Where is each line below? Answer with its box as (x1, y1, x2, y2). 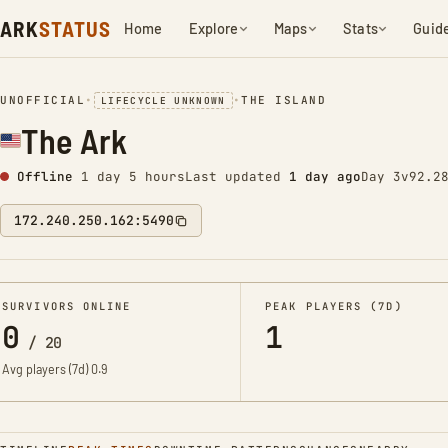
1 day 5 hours (81, 168, 185, 185)
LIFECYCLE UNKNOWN (100, 94, 226, 107)
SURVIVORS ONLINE (2, 299, 132, 313)
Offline (17, 168, 73, 185)
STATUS (38, 16, 112, 41)
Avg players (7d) (2, 361, 91, 377)
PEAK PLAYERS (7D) (265, 299, 403, 313)
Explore (188, 19, 239, 37)
